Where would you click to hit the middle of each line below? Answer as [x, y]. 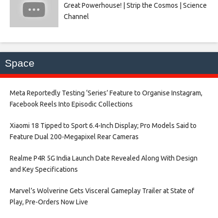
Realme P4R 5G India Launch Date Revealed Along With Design [104, 158]
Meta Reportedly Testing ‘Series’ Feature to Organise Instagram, [106, 93]
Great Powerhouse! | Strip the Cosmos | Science [135, 5]
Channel [76, 16]
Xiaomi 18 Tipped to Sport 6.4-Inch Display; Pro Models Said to [103, 125]
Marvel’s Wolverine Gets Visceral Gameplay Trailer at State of [102, 191]
